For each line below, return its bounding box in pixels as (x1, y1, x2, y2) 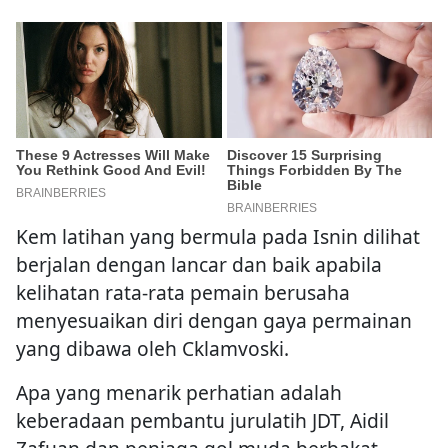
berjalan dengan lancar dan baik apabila (16, 251, 382, 279)
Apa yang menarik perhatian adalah (16, 379, 342, 407)
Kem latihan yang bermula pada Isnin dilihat (16, 223, 420, 251)
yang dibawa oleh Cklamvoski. (16, 335, 289, 363)
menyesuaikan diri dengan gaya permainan (16, 307, 412, 335)
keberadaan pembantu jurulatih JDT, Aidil (16, 407, 389, 435)
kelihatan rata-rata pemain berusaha (16, 279, 350, 307)
